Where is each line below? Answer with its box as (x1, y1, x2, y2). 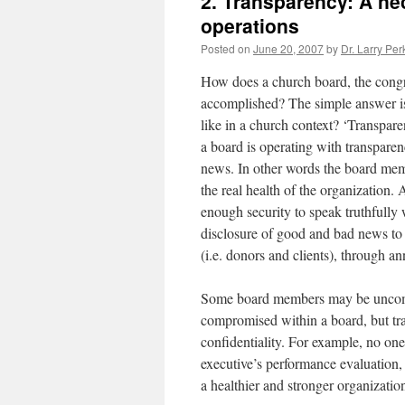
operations (201, 12, 299, 39)
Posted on (201, 41, 250, 56)
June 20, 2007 (253, 41, 324, 56)
